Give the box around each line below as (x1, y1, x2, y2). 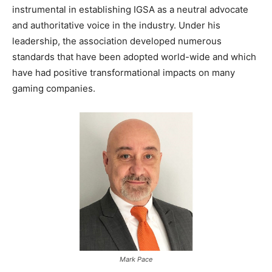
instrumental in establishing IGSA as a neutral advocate (12, 3, 248, 15)
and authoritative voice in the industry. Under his (12, 19, 220, 31)
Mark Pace (120, 254, 152, 263)
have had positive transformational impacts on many (12, 66, 235, 78)
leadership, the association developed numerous (12, 35, 222, 47)
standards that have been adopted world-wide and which (12, 50, 256, 63)
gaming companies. (12, 82, 95, 94)
